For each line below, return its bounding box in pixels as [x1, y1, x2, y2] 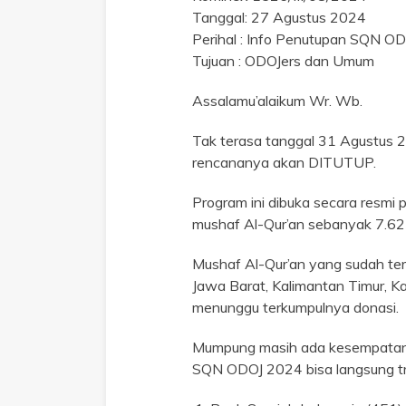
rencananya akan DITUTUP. [192, 152, 376, 171]
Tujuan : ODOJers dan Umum [192, 51, 374, 70]
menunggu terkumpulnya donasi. [192, 297, 399, 316]
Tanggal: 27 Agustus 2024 [192, 7, 366, 26]
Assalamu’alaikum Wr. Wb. [192, 91, 362, 110]
